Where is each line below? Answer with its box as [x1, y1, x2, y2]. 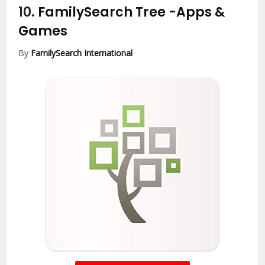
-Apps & [169, 3, 225, 22]
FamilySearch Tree [38, 3, 169, 22]
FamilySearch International [31, 47, 133, 59]
